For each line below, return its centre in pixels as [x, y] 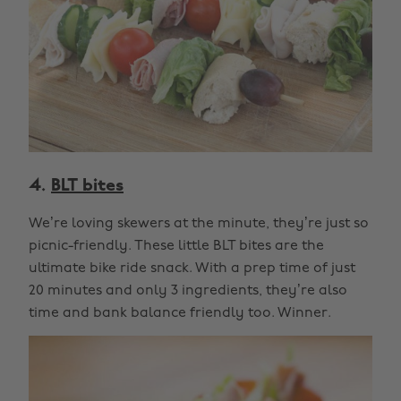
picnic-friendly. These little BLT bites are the [176, 246]
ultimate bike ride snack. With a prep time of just [192, 268]
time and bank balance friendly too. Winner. [180, 313]
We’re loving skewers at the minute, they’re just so [199, 223]
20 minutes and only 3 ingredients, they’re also [188, 290]
